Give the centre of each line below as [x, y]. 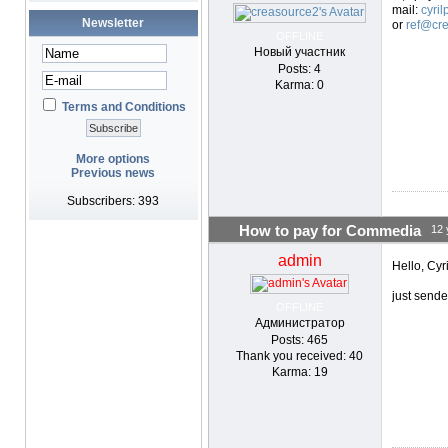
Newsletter [113, 23]
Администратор [299, 323]
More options [113, 159]
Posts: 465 [299, 340]
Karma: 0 [299, 85]
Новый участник [299, 52]
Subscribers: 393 [113, 201]
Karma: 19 [299, 372]
